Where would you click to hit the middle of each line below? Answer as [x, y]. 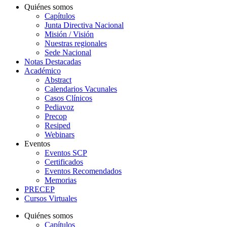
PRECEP [40, 189]
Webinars [60, 135]
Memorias [61, 180]
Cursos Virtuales [51, 198]
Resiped [58, 125]
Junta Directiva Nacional [84, 25]
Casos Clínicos [68, 98]
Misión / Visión [69, 34]
